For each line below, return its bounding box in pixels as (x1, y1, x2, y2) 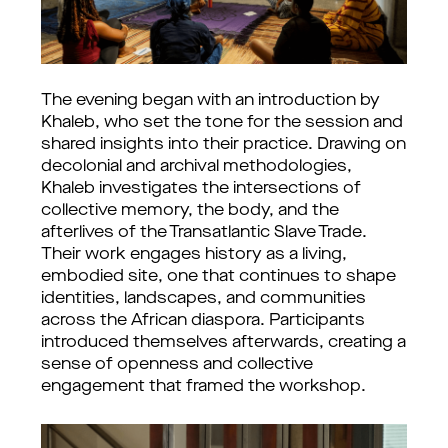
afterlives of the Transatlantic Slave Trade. (41, 225, 367, 241)
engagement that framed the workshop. (41, 379, 366, 395)
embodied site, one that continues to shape (41, 269, 396, 285)
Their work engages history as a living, (41, 247, 347, 263)
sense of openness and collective (41, 357, 313, 373)
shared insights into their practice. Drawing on (41, 137, 406, 153)
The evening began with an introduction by (41, 93, 380, 109)
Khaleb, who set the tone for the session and (41, 115, 403, 131)
